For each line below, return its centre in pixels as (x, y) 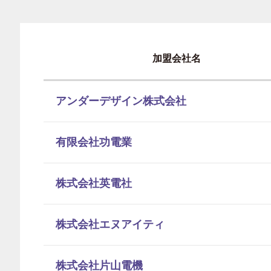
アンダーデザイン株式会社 (121, 101)
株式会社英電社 (94, 183)
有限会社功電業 (94, 142)
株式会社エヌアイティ (110, 224)
